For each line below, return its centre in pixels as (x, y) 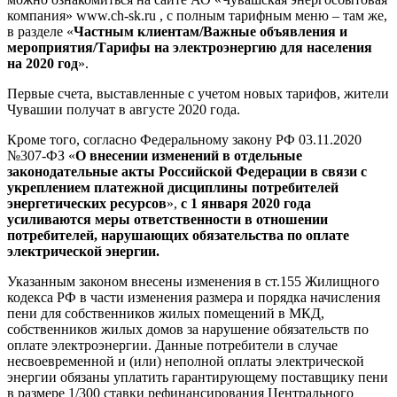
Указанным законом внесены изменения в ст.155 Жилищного (193, 282)
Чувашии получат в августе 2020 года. (124, 110)
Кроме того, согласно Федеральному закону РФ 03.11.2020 (184, 140)
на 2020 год (43, 64)
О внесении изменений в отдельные (189, 156)
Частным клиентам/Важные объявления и (210, 32)
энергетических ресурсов (87, 204)
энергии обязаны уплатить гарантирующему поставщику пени (198, 378)
